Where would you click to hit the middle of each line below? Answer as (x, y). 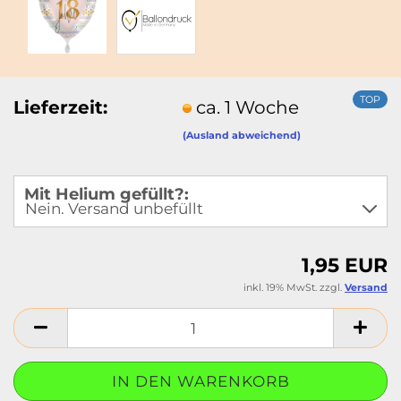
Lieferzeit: (60, 107)
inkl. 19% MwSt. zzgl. (294, 287)
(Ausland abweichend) (242, 135)
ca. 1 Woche (248, 107)
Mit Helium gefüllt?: (107, 194)
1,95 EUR (345, 265)
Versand (366, 287)
